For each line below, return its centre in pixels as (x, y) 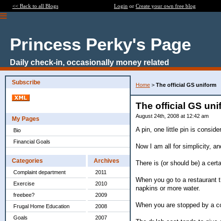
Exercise (24, 184)
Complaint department (39, 172)
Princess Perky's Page (100, 44)
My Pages (26, 119)
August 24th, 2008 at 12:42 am (172, 116)
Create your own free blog (166, 6)
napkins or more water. (168, 188)
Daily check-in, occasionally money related (90, 62)
